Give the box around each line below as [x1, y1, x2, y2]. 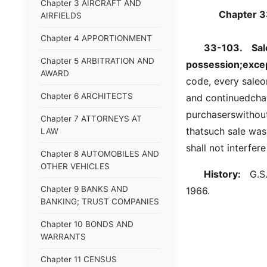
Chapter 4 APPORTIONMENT [41, 33, 152, 43]
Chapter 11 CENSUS [41, 254, 117, 264]
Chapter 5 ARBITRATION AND [41, 56, 154, 66]
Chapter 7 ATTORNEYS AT [41, 114, 142, 123]
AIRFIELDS [41, 11, 82, 20]
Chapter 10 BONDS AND [41, 219, 133, 229]
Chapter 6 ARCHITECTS [41, 91, 133, 101]
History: [204, 168, 241, 180]
